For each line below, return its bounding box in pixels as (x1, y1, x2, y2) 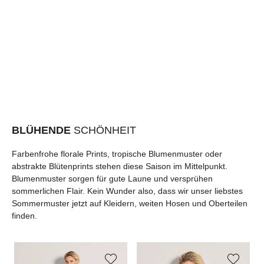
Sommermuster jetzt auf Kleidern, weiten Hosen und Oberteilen (12, 198, 247, 208)
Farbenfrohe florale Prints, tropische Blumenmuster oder (12, 148, 222, 159)
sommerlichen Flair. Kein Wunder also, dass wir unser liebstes (12, 186, 243, 196)
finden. (12, 210, 37, 220)
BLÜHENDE (12, 124, 74, 136)
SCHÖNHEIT (74, 124, 136, 136)
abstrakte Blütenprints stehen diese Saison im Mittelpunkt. (12, 161, 227, 171)
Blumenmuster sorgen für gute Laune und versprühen (12, 173, 213, 183)
